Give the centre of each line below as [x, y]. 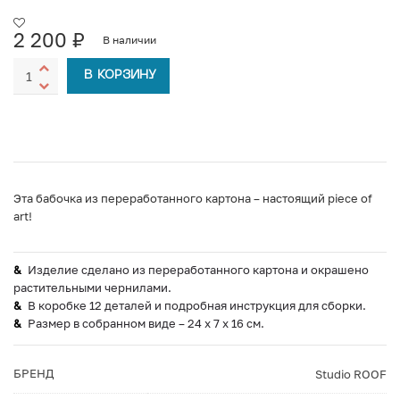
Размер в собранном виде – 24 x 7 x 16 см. [146, 324]
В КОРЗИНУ [120, 76]
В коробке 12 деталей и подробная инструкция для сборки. [197, 306]
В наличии [129, 40]
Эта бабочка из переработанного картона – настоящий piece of [193, 199]
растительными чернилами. [92, 288]
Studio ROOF [351, 375]
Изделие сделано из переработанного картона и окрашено [198, 270]
